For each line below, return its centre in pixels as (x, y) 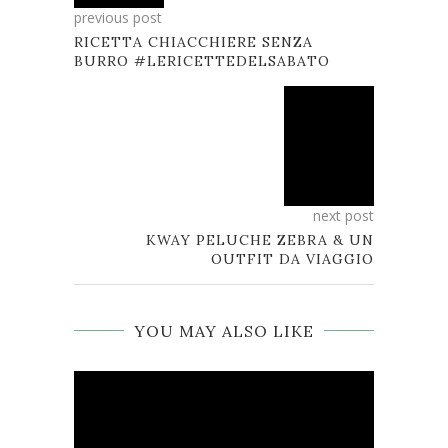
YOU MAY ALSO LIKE (224, 331)
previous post (118, 18)
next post (343, 216)
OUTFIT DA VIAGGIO (292, 259)
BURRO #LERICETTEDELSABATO (202, 61)
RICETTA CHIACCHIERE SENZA (193, 42)
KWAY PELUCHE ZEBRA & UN (260, 240)
